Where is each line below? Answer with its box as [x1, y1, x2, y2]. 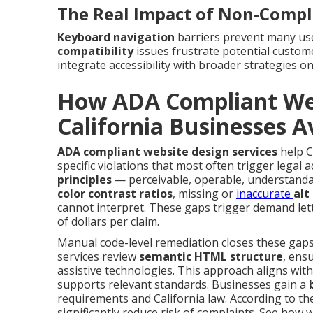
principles [57, 171, 112, 187]
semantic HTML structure [139, 248, 283, 264]
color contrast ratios [57, 185, 173, 201]
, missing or [173, 185, 236, 201]
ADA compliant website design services [57, 143, 277, 159]
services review [57, 248, 139, 264]
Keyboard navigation [57, 29, 175, 45]
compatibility [57, 43, 133, 59]
